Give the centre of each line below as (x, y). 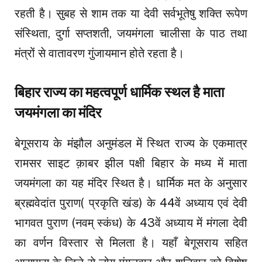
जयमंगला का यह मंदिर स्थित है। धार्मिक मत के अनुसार (131, 183)
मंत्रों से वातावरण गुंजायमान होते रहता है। (99, 54)
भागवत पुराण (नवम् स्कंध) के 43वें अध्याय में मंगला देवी (131, 223)
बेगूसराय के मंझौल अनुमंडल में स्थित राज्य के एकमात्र (131, 143)
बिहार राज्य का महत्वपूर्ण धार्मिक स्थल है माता (119, 92)
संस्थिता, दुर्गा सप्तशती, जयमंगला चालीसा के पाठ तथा (131, 34)
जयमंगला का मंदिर (58, 113)
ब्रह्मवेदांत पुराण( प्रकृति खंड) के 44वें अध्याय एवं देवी (131, 203)
